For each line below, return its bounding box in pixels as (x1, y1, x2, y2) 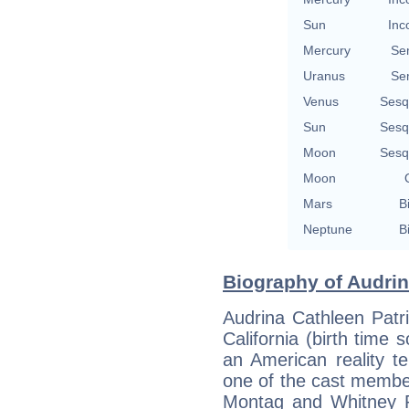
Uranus (303, 68, 345, 83)
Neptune (303, 221, 352, 236)
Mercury (303, 42, 351, 58)
